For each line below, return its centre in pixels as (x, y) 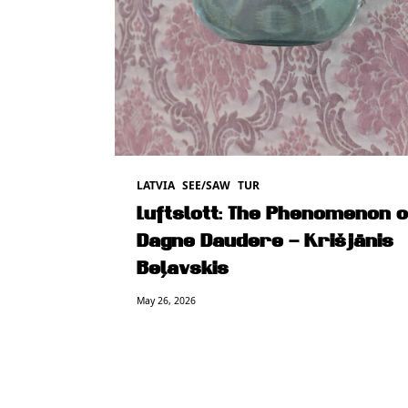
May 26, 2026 (166, 301)
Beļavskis (183, 270)
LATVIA (156, 186)
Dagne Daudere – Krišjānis (265, 243)
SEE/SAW (206, 186)
